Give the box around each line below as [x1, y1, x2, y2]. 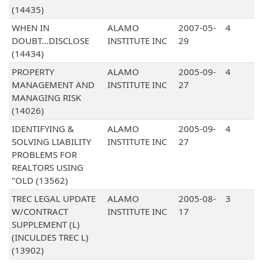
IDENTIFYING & [11, 123, 74, 135]
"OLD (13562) [11, 174, 68, 187]
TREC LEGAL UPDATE [11, 193, 96, 205]
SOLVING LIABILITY [11, 136, 91, 148]
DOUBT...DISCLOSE [11, 35, 89, 47]
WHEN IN [11, 22, 49, 34]
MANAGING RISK [11, 92, 81, 104]
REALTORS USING [11, 161, 83, 174]
